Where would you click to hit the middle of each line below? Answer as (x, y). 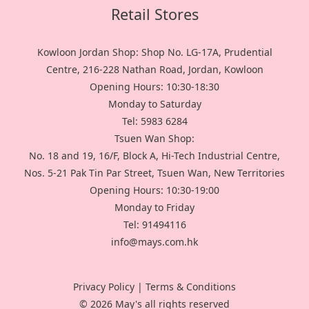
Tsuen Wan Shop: (154, 139)
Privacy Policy (104, 287)
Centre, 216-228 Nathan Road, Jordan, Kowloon (154, 70)
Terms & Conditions (191, 287)
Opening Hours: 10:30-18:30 (154, 87)
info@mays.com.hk (154, 242)
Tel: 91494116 (154, 225)
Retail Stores (154, 14)
